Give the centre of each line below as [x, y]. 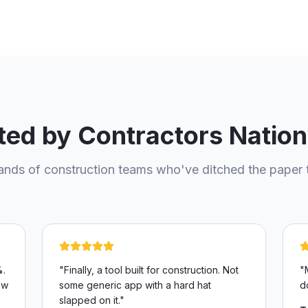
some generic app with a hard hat [135, 285]
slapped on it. [90, 300]
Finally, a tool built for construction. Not [152, 270]
